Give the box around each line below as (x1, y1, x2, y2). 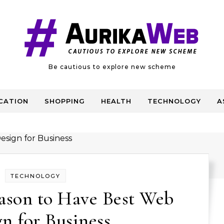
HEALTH (101, 97, 131, 105)
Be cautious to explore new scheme (48, 63, 176, 70)
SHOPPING (44, 97, 85, 105)
